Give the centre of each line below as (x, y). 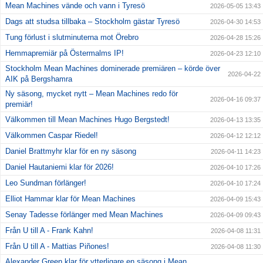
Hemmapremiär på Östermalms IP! (65, 53)
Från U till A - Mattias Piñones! (57, 246)
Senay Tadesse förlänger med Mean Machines (84, 214)
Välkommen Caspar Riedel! (52, 135)
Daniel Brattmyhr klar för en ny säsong (71, 151)
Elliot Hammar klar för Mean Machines (70, 198)
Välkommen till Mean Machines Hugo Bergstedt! (87, 119)
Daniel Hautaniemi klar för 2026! (60, 167)
